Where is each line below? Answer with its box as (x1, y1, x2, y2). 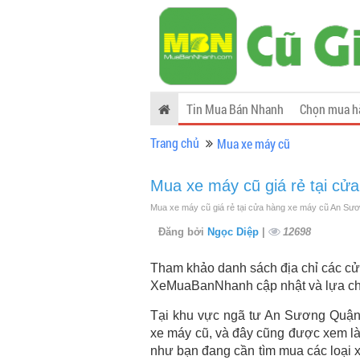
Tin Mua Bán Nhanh (186, 100, 284, 117)
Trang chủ (150, 134, 199, 151)
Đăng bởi (158, 225, 207, 238)
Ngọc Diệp (207, 225, 262, 238)
